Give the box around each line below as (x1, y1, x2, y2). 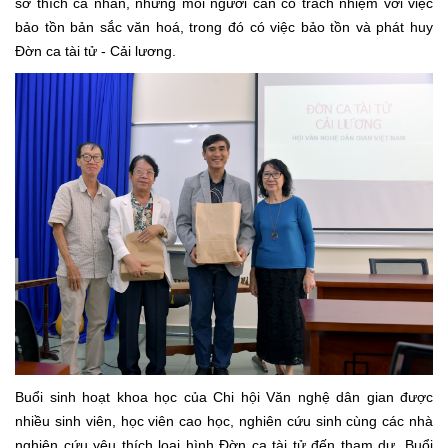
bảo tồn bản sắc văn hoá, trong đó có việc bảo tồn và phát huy (15, 18, 433, 35)
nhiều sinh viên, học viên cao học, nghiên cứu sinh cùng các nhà (15, 413, 433, 430)
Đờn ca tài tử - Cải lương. (15, 42, 176, 59)
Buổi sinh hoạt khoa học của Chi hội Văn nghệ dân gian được (15, 389, 433, 406)
